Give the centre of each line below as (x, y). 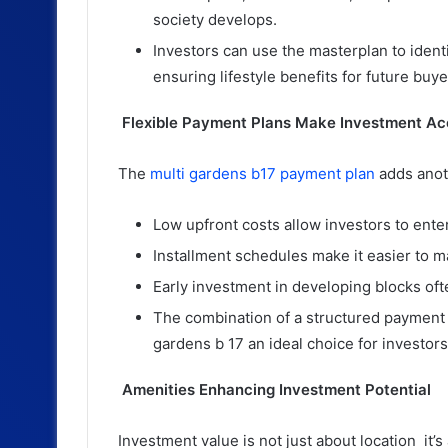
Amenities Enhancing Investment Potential (274, 389)
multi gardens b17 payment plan (262, 173)
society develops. (215, 19)
